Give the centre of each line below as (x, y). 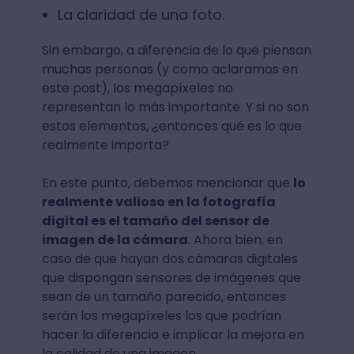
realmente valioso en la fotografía (158, 201)
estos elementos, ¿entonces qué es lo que (171, 126)
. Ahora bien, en (235, 239)
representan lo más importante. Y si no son (175, 107)
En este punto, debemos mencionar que (167, 183)
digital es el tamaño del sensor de (155, 220)
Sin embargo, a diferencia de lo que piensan (176, 50)
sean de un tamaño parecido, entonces (164, 296)
